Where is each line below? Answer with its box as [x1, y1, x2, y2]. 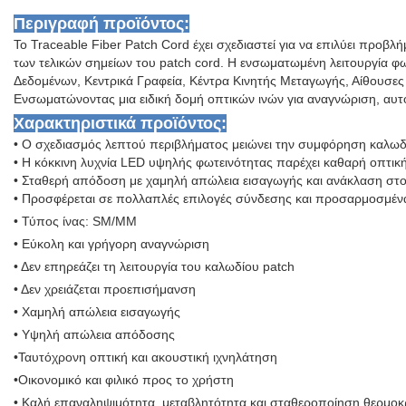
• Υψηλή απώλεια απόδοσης [14, 327, 175, 343]
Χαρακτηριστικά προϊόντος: [14, 114, 227, 133]
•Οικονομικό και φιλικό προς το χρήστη [14, 372, 234, 388]
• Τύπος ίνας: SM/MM [14, 214, 137, 229]
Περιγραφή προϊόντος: [14, 14, 189, 34]
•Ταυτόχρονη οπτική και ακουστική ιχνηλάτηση [14, 350, 277, 365]
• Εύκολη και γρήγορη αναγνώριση [14, 237, 209, 252]
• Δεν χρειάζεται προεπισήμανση [14, 282, 196, 297]
